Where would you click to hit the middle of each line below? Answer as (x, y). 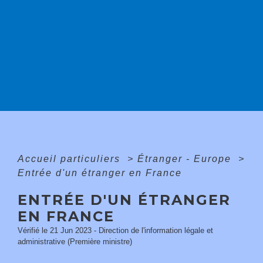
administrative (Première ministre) (75, 242)
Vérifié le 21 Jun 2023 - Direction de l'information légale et (115, 230)
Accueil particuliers (71, 159)
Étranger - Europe (186, 159)
